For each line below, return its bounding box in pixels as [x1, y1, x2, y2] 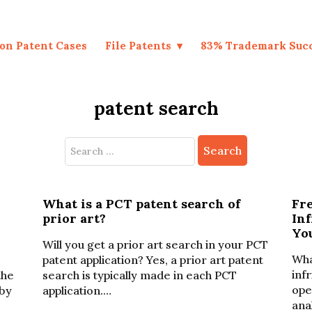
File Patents [105, 38, 172, 52]
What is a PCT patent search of [42, 196, 240, 212]
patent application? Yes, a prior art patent [42, 253, 263, 267]
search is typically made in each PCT [42, 268, 237, 282]
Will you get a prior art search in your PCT [42, 237, 268, 251]
